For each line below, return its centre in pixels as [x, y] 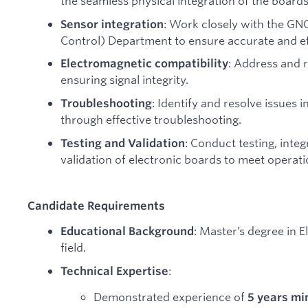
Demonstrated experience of [170, 296]
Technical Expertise [114, 271]
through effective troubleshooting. [151, 119]
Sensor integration [112, 24]
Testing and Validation [123, 143]
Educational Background [127, 231]
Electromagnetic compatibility [144, 64]
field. [73, 247]
